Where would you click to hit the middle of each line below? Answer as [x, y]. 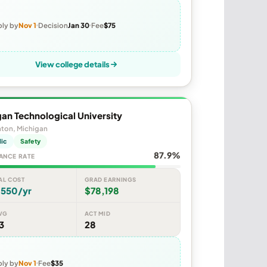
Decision [53, 25]
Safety [30, 141]
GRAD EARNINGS [110, 180]
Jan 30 [79, 25]
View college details [72, 65]
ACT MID [97, 214]
